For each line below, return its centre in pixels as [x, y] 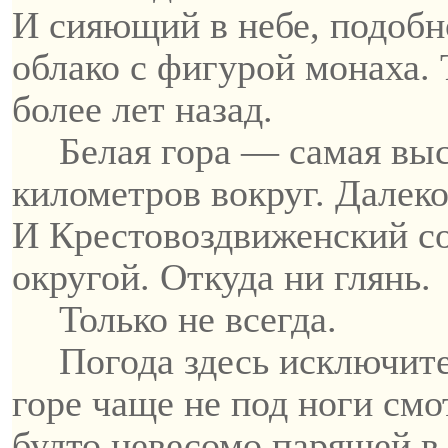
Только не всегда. [198, 319]
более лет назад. [142, 109]
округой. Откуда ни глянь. [221, 277]
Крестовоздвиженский [228, 235]
